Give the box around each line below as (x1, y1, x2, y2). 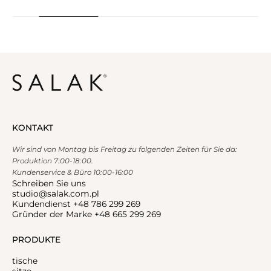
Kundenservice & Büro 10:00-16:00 (11, 168, 133, 177)
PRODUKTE (11, 235, 60, 245)
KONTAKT (11, 122, 53, 132)
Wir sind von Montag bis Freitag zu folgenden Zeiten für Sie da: (11, 145, 237, 154)
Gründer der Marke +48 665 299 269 (11, 209, 161, 219)
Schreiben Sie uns (11, 178, 86, 188)
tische (11, 255, 38, 266)
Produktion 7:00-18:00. (11, 156, 93, 165)
